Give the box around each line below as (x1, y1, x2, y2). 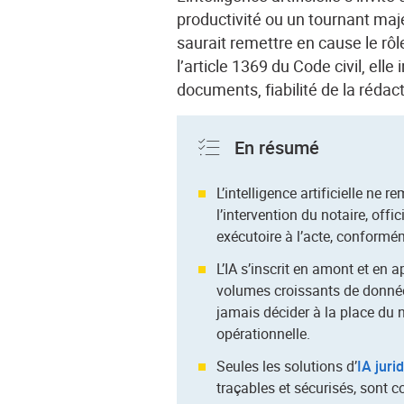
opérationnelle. (216, 324, 311, 344)
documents (177, 78, 259, 101)
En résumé (234, 135, 320, 161)
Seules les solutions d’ (216, 356, 358, 377)
